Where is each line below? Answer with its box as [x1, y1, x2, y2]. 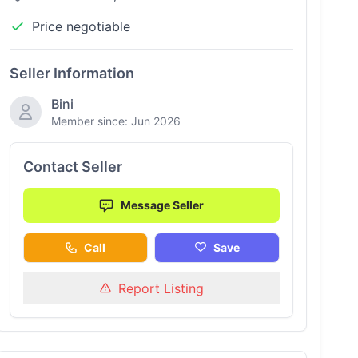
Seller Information [9, 65, 134, 82]
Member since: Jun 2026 [50, 114, 181, 128]
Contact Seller [22, 158, 122, 175]
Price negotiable [31, 18, 130, 34]
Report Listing [117, 280, 204, 296]
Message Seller [121, 198, 205, 212]
